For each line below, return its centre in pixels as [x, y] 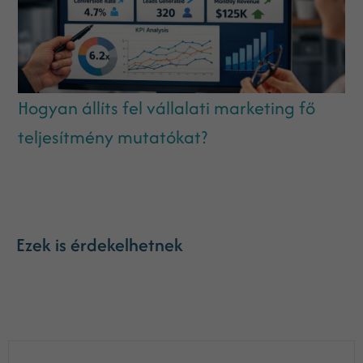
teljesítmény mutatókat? [113, 137]
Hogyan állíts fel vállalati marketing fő [167, 107]
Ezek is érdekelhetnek [100, 244]
